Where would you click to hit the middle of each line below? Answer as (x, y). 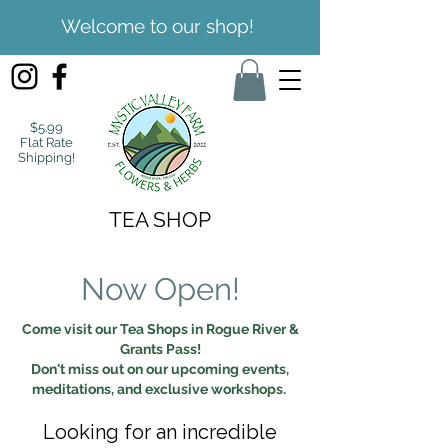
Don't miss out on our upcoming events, (160, 368)
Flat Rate (46, 142)
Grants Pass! (160, 348)
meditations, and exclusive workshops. (160, 388)
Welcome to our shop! (157, 26)
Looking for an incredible (160, 431)
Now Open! (160, 288)
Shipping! (46, 157)
